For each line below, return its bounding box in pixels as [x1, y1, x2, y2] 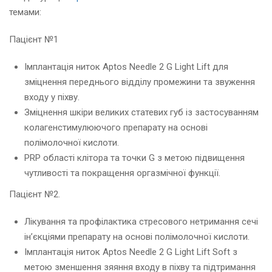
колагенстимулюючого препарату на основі [24, 122, 208, 134]
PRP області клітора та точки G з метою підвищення [24, 152, 245, 164]
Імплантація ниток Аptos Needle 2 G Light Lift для [24, 61, 228, 73]
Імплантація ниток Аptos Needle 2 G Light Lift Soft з [24, 246, 237, 258]
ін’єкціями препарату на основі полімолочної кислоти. [24, 231, 250, 243]
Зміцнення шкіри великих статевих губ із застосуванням [24, 107, 259, 118]
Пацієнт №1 [9, 34, 58, 46]
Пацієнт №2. [9, 189, 60, 200]
